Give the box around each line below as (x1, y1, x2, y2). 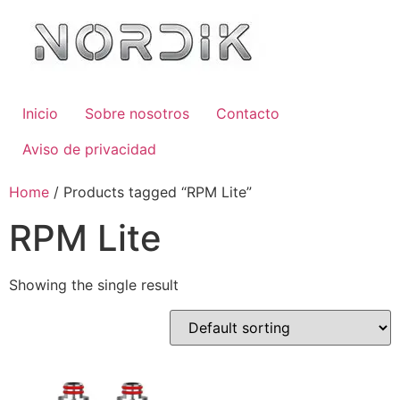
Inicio (22, 104, 58, 122)
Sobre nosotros (85, 104, 189, 122)
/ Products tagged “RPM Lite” (49, 183, 252, 201)
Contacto (216, 104, 279, 122)
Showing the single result (9, 276, 179, 294)
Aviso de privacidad (22, 140, 156, 158)
